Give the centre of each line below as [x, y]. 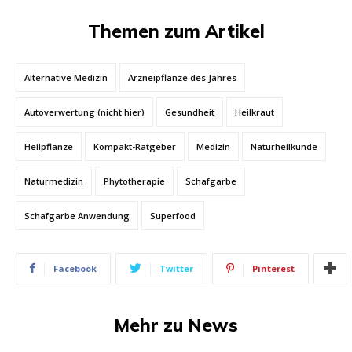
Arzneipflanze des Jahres [182, 77]
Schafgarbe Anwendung [77, 215]
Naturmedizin [54, 181]
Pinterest [273, 268]
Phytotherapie [134, 181]
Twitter [176, 268]
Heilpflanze [49, 146]
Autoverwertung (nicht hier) [84, 112]
